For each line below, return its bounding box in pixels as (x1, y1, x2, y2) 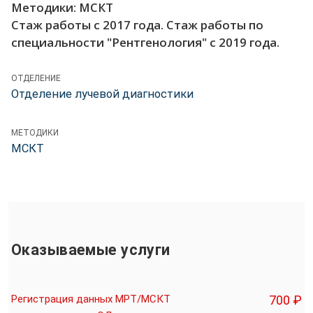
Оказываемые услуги (11, 240, 170, 259)
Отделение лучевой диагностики (11, 87, 194, 101)
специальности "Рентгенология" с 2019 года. (11, 34, 279, 51)
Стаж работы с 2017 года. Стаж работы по (11, 17, 263, 34)
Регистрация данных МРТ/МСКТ (11, 292, 170, 305)
